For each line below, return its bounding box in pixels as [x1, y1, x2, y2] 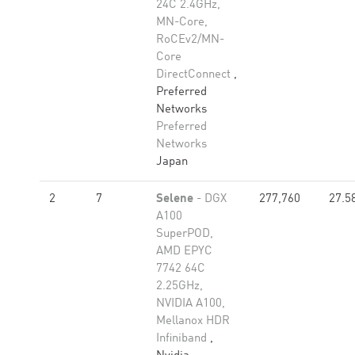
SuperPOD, [156, 228, 213, 240]
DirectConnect [156, 69, 234, 81]
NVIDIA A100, [156, 298, 225, 310]
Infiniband [156, 333, 210, 345]
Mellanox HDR [156, 315, 230, 327]
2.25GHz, [156, 281, 203, 292]
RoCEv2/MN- [156, 34, 224, 46]
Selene [156, 193, 193, 205]
